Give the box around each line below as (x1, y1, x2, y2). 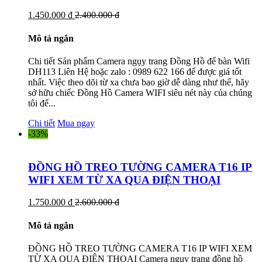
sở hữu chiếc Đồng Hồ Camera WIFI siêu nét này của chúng (28, 87, 252, 98)
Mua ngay (57, 118, 95, 128)
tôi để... (28, 98, 56, 108)
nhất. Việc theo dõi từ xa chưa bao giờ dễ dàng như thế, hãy (28, 77, 249, 87)
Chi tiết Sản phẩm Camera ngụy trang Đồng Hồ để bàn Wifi (28, 56, 250, 66)
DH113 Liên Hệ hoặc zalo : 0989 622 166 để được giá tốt (28, 66, 242, 77)
